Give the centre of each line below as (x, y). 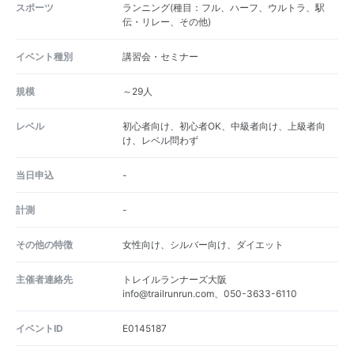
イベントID (40, 328)
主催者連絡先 (44, 279)
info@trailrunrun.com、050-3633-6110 (209, 293)
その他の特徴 (44, 244)
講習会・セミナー (160, 56)
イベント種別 (44, 56)
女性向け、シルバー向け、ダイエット (203, 244)
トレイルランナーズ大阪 (174, 279)
